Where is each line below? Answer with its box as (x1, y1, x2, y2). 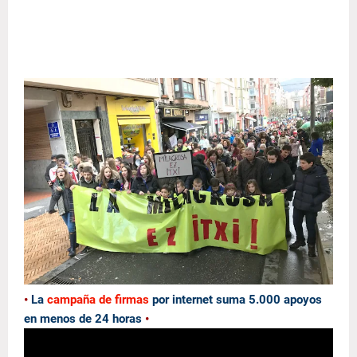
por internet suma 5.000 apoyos (149, 292, 322, 307)
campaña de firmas (47, 292, 149, 307)
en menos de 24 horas (24, 311, 142, 326)
